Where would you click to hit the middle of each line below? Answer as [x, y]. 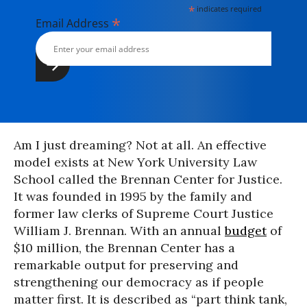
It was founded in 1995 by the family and [133, 196]
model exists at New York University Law [135, 162]
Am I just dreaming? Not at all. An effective [140, 145]
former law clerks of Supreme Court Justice [144, 213]
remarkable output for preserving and [126, 265]
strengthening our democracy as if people [139, 282]
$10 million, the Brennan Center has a [124, 248]
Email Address [74, 23]
